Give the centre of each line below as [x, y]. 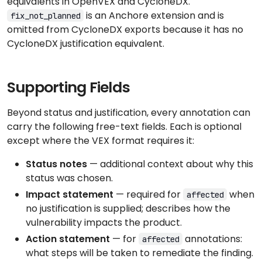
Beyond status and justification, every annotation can [129, 112]
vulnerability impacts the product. [104, 222]
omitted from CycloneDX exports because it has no [125, 29]
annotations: [213, 239]
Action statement [68, 239]
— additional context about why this [170, 164]
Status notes [56, 164]
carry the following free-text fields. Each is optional [124, 126]
